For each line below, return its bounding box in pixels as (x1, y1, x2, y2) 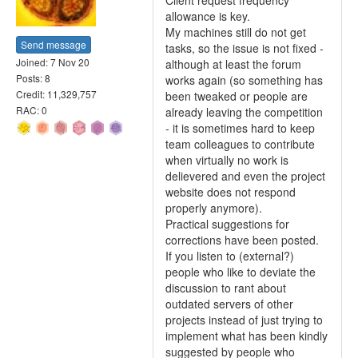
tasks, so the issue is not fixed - (165, 40, 324, 56)
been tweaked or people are (165, 88, 308, 104)
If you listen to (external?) (165, 248, 294, 264)
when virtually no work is (165, 152, 288, 168)
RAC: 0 (16, 102, 47, 117)
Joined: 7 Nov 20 (16, 54, 89, 69)
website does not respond (165, 184, 296, 200)
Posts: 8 (16, 70, 50, 85)
